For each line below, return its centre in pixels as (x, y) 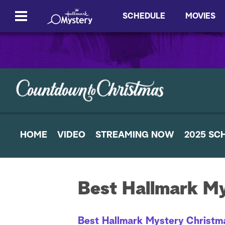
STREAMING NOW (135, 135)
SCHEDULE (144, 16)
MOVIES (200, 16)
